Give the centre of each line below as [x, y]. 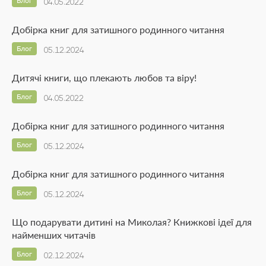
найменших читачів [54, 235]
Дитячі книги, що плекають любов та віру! [104, 77]
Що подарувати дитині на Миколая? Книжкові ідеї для [132, 221]
